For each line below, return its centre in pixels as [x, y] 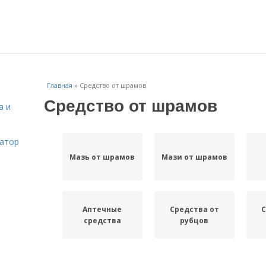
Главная [60, 85]
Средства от [194, 209]
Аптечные [102, 209]
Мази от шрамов [194, 157]
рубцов [194, 221]
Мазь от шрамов [102, 157]
